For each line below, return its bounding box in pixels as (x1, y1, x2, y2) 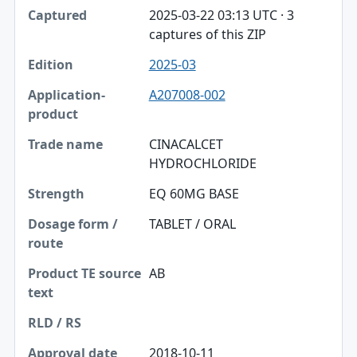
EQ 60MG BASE (148, 184, 239, 202)
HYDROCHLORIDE (148, 154, 257, 172)
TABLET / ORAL (148, 214, 236, 233)
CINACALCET (148, 135, 223, 153)
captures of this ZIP (148, 25, 266, 43)
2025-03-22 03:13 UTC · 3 (148, 6, 294, 24)
